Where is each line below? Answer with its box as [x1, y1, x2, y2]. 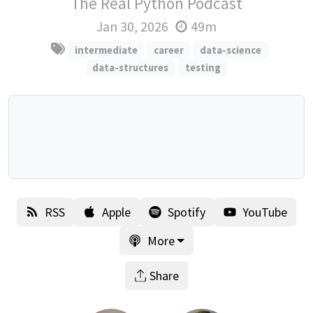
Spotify [168, 203, 205, 220]
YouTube [242, 203, 287, 220]
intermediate [74, 43, 138, 57]
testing [184, 60, 221, 74]
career [153, 43, 184, 57]
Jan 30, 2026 [96, 17, 168, 35]
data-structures [92, 60, 169, 74]
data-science [200, 43, 262, 57]
